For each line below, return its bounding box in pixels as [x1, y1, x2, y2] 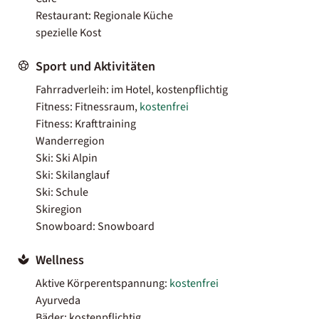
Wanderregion [36, 132, 105, 149]
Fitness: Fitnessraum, [36, 98, 140, 115]
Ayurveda [36, 292, 80, 308]
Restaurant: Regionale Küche [36, 7, 173, 23]
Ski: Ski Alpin [36, 150, 98, 166]
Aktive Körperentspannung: [36, 275, 169, 291]
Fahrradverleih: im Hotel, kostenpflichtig [36, 81, 228, 98]
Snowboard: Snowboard [36, 218, 155, 234]
